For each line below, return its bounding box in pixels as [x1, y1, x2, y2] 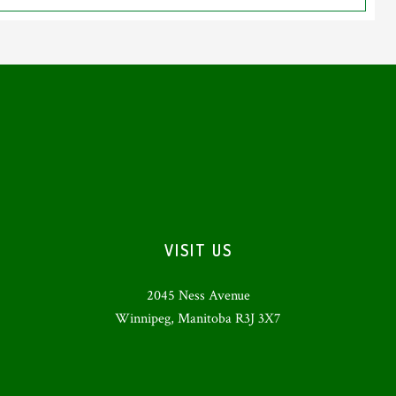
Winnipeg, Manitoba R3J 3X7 [115, 308, 281, 328]
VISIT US [164, 240, 232, 260]
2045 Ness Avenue [146, 286, 250, 305]
